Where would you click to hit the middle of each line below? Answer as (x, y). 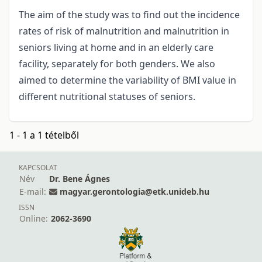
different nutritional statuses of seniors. (107, 97)
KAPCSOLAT (38, 168)
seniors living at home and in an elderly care (116, 48)
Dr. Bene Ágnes (80, 179)
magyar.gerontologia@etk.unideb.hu (135, 192)
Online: (34, 219)
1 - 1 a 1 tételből (44, 135)
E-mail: (33, 192)
